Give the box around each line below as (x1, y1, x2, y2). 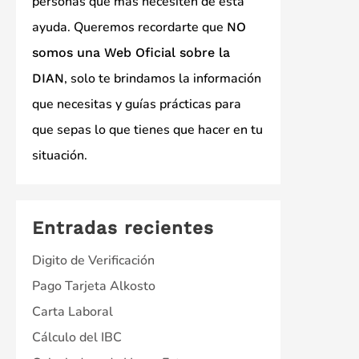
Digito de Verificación (32, 252, 155, 270)
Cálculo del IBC (32, 329, 122, 347)
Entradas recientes (32, 217, 214, 239)
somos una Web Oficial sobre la (32, 45, 230, 61)
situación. (32, 147, 87, 165)
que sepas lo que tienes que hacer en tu (32, 121, 263, 139)
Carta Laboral (32, 303, 113, 321)
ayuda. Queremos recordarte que (32, 18, 227, 37)
